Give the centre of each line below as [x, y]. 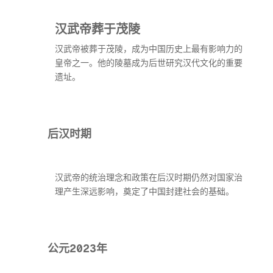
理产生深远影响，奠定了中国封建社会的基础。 [144, 191]
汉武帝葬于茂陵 [97, 28]
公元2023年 [77, 248]
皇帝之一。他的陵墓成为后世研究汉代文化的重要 [149, 63]
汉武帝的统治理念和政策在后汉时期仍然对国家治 [149, 177]
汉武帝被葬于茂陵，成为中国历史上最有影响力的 [149, 49]
